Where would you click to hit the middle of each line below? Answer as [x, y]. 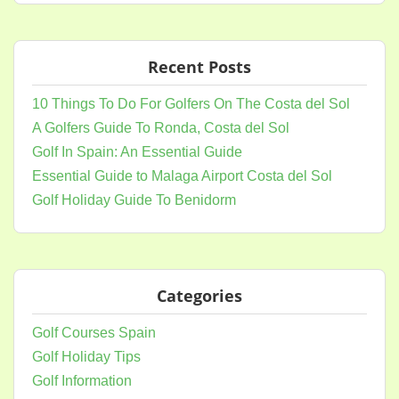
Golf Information [82, 381]
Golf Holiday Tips [86, 357]
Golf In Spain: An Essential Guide [137, 152]
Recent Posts [199, 67]
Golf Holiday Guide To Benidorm [134, 200]
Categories [199, 296]
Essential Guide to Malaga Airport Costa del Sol [182, 176]
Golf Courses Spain [94, 333]
